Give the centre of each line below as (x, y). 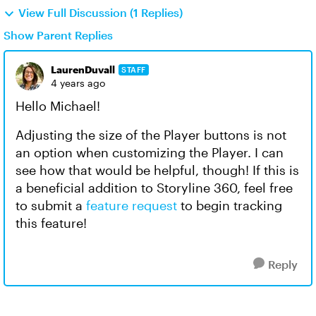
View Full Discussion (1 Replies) (101, 12)
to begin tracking (230, 205)
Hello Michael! (58, 106)
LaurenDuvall (83, 69)
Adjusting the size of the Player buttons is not (151, 135)
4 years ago (78, 83)
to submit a (51, 205)
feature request (132, 205)
